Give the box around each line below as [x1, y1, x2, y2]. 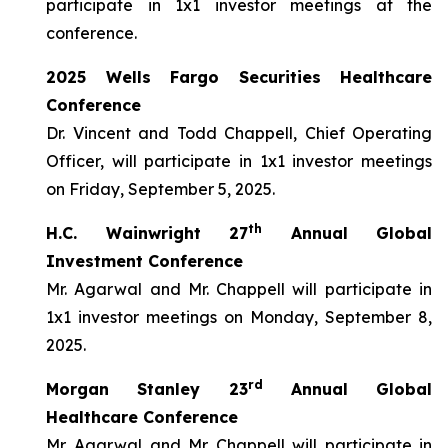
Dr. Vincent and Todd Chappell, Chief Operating [46, 123, 432, 143]
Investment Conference [46, 251, 243, 271]
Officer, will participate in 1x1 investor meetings [46, 151, 432, 171]
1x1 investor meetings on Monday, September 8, [46, 307, 432, 327]
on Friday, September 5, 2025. [46, 179, 275, 199]
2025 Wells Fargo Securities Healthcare [46, 67, 432, 87]
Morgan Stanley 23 [46, 379, 248, 399]
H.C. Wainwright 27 [46, 223, 248, 243]
